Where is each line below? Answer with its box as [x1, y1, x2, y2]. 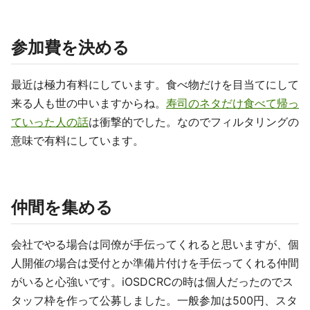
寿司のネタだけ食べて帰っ [166, 96, 299, 110]
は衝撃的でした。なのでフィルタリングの [89, 115, 299, 129]
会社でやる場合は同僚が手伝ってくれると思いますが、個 [11, 237, 299, 251]
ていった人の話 [11, 115, 89, 129]
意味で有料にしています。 [11, 134, 144, 147]
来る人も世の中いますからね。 [11, 96, 166, 110]
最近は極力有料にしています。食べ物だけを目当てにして [11, 77, 299, 91]
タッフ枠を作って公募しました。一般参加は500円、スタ [11, 293, 298, 307]
